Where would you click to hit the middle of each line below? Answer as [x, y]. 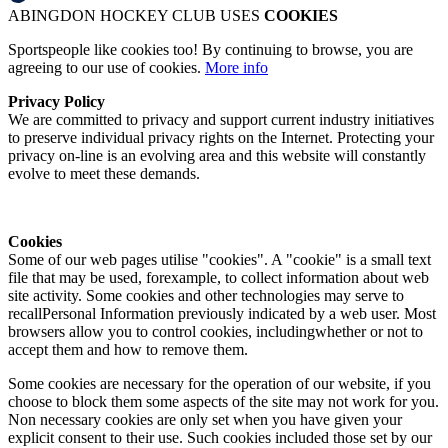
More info [236, 68]
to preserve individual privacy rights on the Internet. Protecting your [221, 138]
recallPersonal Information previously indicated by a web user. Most [222, 314]
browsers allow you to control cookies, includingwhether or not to [215, 332]
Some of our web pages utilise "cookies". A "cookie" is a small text [219, 260]
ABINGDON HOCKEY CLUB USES [136, 16]
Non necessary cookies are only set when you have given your [205, 420]
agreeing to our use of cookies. [106, 68]
